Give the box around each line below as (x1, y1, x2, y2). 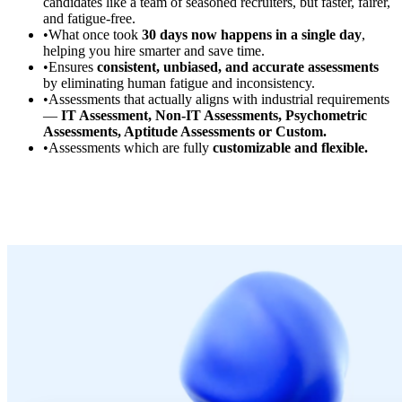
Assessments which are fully (48, 140, 213, 156)
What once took (48, 27, 142, 43)
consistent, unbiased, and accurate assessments (97, 59, 379, 75)
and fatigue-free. (43, 11, 135, 27)
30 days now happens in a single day (142, 27, 362, 43)
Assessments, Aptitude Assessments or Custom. (43, 124, 327, 140)
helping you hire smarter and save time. (43, 43, 265, 59)
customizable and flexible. (213, 140, 368, 156)
